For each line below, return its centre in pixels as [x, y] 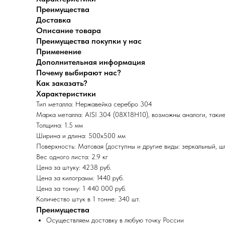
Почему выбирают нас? [79, 73]
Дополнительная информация [91, 62]
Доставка [53, 20]
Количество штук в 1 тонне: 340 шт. [88, 199]
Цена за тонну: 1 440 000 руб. [81, 189]
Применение [59, 52]
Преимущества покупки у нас [89, 41]
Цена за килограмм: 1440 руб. [80, 178]
